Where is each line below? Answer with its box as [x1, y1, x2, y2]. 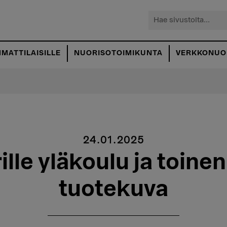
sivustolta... [148, 23, 202, 33]
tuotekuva [59, 178, 168, 200]
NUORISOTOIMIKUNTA [74, 50, 163, 57]
